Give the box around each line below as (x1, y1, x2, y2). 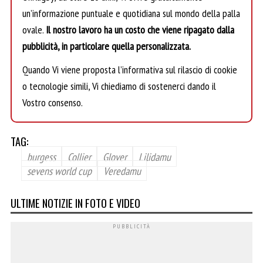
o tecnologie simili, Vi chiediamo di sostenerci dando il (22, 79, 216, 93)
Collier (68, 149, 91, 164)
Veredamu (103, 163, 141, 178)
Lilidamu (139, 149, 171, 164)
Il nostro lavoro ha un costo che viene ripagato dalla (46, 23, 234, 37)
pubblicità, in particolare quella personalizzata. (22, 39, 191, 53)
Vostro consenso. (22, 96, 83, 110)
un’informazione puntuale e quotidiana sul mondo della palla (22, 6, 240, 21)
